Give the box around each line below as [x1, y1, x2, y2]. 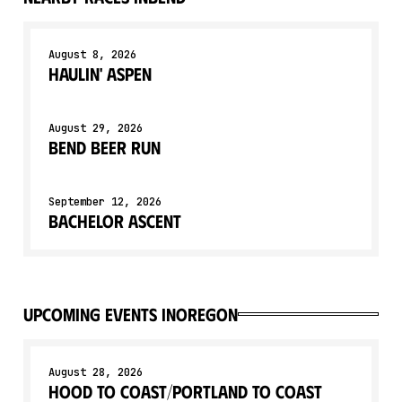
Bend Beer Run [48, 135, 161, 158]
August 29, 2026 [48, 121, 143, 135]
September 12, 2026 [48, 195, 162, 209]
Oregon [176, 302, 238, 325]
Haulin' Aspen [48, 62, 152, 84]
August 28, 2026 [48, 365, 143, 380]
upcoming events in [23, 302, 176, 325]
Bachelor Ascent [48, 209, 181, 232]
